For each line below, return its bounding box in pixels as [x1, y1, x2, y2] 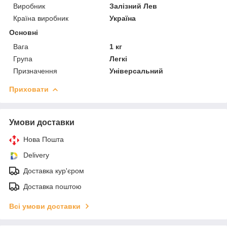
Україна [109, 14, 136, 22]
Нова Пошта [23, 135, 64, 143]
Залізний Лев [109, 2, 158, 10]
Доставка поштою [23, 182, 82, 191]
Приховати [9, 85, 49, 93]
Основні [9, 28, 38, 36]
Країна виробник [13, 14, 68, 22]
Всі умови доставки [9, 202, 81, 210]
